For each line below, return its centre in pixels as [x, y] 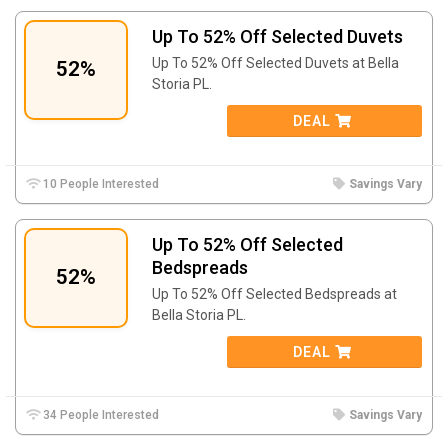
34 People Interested [100, 414]
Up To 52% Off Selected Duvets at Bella [275, 62]
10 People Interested [100, 183]
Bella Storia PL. [199, 314]
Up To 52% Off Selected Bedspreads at [274, 293]
